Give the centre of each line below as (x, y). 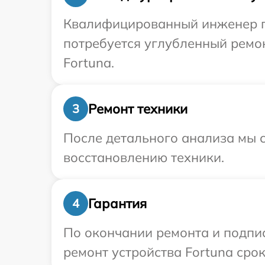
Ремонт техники (138, 109)
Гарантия (117, 203)
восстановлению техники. (144, 158)
